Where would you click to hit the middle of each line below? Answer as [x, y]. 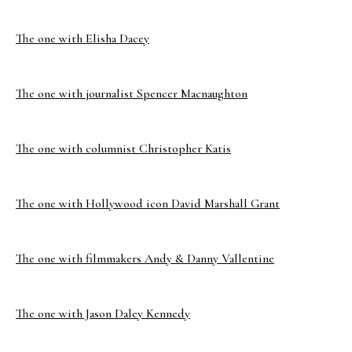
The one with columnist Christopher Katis [123, 148]
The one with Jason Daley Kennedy [103, 313]
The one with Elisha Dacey [82, 38]
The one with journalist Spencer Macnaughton [132, 93]
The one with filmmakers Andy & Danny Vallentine [145, 258]
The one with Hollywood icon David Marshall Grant [148, 203]
